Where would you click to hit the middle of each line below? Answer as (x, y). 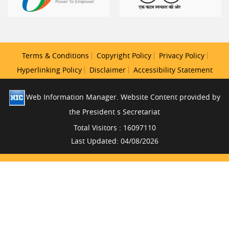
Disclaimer (107, 70)
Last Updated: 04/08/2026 (114, 141)
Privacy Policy (181, 55)
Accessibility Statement (173, 70)
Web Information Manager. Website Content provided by (123, 97)
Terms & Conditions (55, 55)
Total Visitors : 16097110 (114, 127)
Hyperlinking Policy (49, 70)
